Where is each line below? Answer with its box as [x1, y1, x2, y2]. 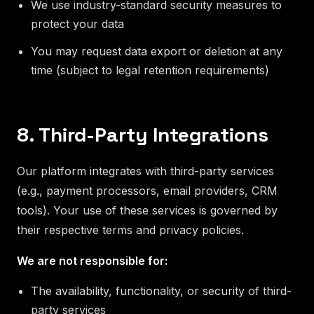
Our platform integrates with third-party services [17, 163, 274, 178]
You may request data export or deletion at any [31, 43, 282, 58]
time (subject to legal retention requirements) [31, 62, 269, 77]
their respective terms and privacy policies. [17, 222, 244, 237]
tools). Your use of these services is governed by [17, 203, 278, 217]
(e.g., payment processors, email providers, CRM [17, 183, 278, 198]
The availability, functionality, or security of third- [31, 283, 292, 298]
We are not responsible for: [17, 253, 168, 268]
